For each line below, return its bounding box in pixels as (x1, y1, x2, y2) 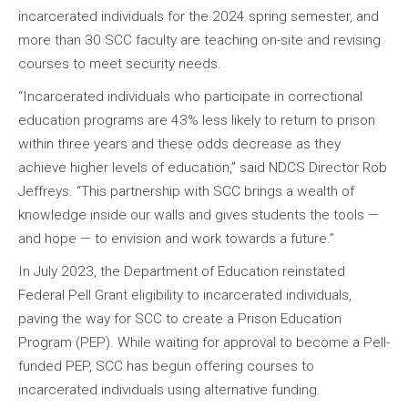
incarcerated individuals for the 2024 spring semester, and (18, 7, 379, 25)
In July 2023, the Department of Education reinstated (18, 262, 345, 280)
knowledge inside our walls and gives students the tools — (18, 206, 379, 223)
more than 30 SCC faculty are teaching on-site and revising (18, 31, 381, 48)
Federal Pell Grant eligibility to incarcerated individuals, (18, 286, 352, 303)
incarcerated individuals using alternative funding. (18, 381, 321, 398)
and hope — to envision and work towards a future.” (18, 229, 334, 247)
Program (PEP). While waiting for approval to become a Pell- (18, 333, 390, 351)
